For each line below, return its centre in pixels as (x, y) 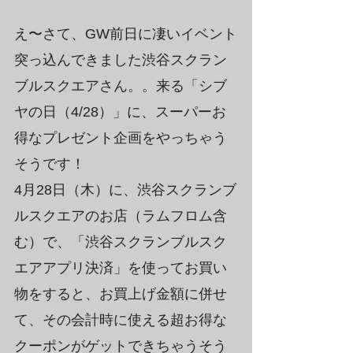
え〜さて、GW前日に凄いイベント (126, 34)
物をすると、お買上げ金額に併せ (121, 294)
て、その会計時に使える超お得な (121, 320)
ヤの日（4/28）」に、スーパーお (120, 112)
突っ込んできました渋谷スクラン (121, 60)
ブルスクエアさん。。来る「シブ (121, 86)
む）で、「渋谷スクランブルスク (121, 242)
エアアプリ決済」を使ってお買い (121, 268)
